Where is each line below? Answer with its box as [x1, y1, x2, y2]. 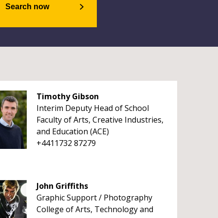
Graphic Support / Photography [36, 192, 152, 203]
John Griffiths [36, 181, 88, 191]
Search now [5, 2, 49, 11]
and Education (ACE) [36, 126, 109, 137]
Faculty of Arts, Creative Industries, [36, 114, 163, 125]
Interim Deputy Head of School [36, 103, 149, 113]
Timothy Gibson [36, 91, 99, 102]
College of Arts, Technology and [36, 204, 153, 215]
